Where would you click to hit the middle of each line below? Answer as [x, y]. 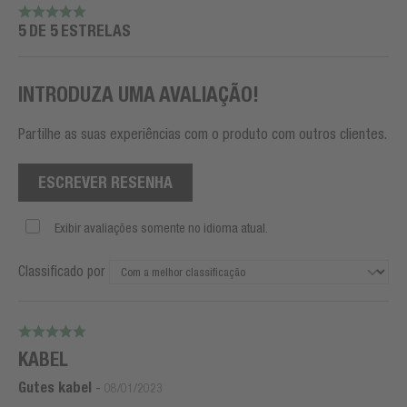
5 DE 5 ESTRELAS [74, 30]
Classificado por [62, 271]
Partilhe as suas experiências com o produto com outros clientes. [203, 133]
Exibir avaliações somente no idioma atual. [161, 228]
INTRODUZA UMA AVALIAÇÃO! [139, 94]
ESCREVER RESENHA [105, 182]
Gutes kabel [55, 387]
